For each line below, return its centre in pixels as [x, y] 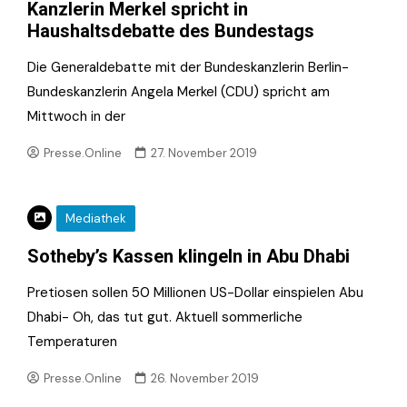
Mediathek [96, 219]
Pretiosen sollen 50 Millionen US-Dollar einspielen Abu [195, 293]
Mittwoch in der [76, 116]
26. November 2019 [205, 379]
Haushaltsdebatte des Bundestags [171, 30]
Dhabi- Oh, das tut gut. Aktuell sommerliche [165, 318]
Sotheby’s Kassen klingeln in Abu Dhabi [189, 257]
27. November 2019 [204, 153]
